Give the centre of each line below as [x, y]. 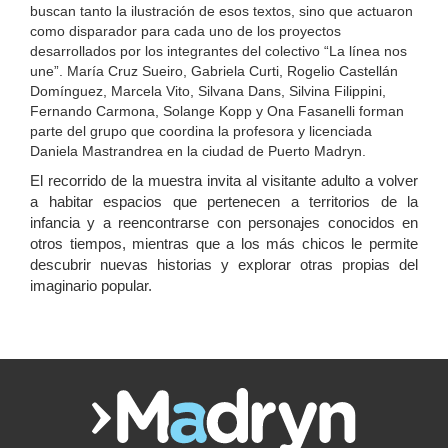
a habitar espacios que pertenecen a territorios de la [224, 202]
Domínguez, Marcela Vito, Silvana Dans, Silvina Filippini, [208, 91]
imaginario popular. [91, 286]
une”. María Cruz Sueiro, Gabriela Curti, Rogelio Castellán [214, 71]
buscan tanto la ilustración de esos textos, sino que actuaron [221, 11]
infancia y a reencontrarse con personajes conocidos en [224, 223]
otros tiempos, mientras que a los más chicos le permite [224, 244]
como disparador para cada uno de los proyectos [185, 31]
